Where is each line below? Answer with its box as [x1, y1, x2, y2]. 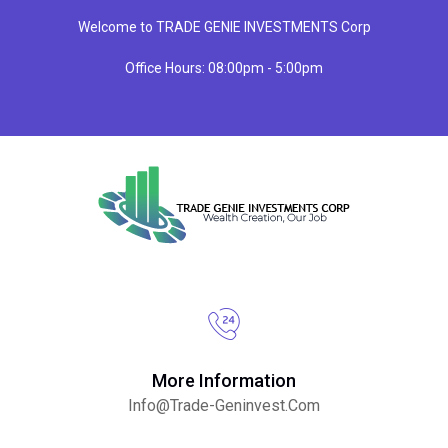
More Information [152, 370, 296, 391]
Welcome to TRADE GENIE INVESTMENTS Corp [77, 19, 371, 35]
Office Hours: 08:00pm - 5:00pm [125, 60, 323, 76]
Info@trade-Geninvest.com [128, 396, 320, 415]
